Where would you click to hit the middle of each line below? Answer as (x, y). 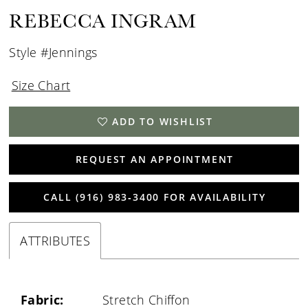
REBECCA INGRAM (103, 21)
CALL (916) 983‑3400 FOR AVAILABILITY (155, 197)
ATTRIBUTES (55, 241)
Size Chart (41, 85)
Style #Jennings (53, 53)
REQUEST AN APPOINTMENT (155, 159)
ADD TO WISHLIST (163, 121)
